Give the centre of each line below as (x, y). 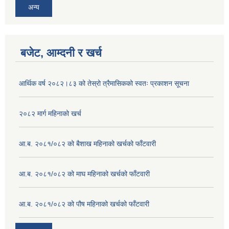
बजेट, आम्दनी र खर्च (61, 53)
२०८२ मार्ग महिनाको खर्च (50, 113)
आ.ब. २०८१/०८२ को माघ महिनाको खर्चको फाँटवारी (84, 174)
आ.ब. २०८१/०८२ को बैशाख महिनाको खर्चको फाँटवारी (87, 143)
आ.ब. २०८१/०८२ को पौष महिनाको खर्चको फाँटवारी (84, 204)
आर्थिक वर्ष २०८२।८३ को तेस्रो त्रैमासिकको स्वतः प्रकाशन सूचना (104, 83)
